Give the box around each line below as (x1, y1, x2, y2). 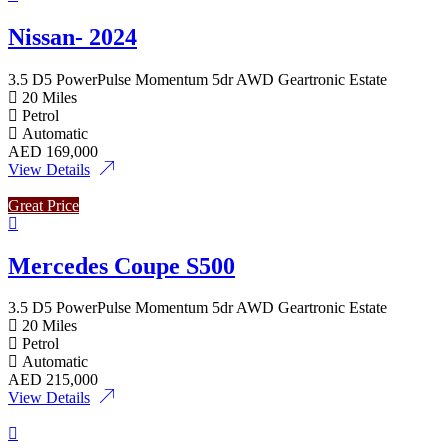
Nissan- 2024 (8, 23, 137, 50)
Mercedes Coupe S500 (8, 252, 235, 279)
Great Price (8, 196, 79, 214)
